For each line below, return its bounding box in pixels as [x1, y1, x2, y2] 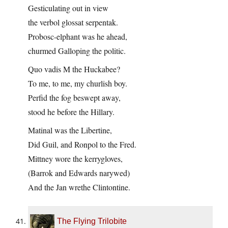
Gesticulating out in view [28, 3, 108, 14]
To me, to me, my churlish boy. [28, 78, 127, 89]
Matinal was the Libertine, [28, 125, 112, 136]
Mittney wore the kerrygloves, [28, 153, 123, 164]
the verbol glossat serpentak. [28, 17, 118, 28]
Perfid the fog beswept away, [28, 92, 121, 103]
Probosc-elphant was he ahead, [28, 31, 127, 42]
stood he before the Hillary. [28, 106, 115, 118]
